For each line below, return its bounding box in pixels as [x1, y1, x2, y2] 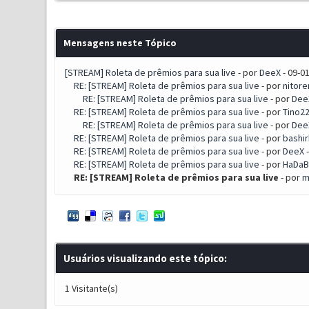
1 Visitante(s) [64, 282, 118, 295]
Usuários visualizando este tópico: [63, 252, 227, 265]
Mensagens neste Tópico [63, 37, 177, 49]
